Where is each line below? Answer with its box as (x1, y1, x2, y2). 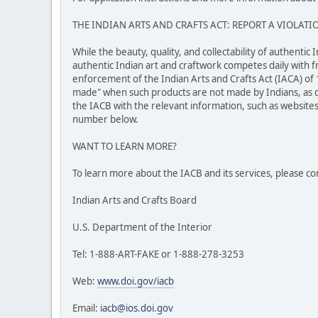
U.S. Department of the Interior (72, 221, 214, 234)
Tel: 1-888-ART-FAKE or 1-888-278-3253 (72, 248, 246, 261)
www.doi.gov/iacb (97, 275, 174, 288)
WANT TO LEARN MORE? (72, 140, 177, 153)
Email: (72, 302, 100, 315)
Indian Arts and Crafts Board (72, 194, 199, 207)
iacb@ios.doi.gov (100, 302, 173, 315)
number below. (72, 113, 141, 126)
